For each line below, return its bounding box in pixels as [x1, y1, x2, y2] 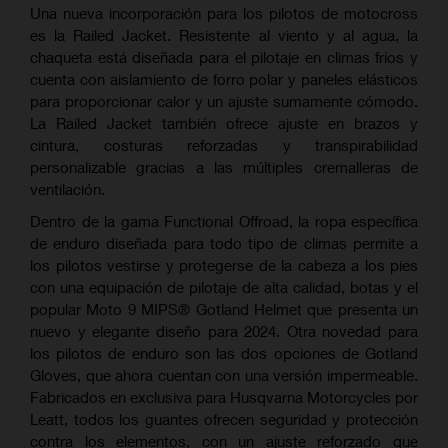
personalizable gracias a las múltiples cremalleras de [30, 158, 418, 177]
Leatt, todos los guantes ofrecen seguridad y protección [30, 410, 418, 429]
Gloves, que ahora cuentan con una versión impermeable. [30, 366, 418, 385]
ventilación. [30, 180, 105, 199]
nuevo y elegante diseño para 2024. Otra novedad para [30, 322, 418, 341]
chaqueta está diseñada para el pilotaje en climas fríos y [30, 48, 418, 67]
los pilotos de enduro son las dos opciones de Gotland [30, 344, 418, 363]
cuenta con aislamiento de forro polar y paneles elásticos [30, 70, 418, 89]
